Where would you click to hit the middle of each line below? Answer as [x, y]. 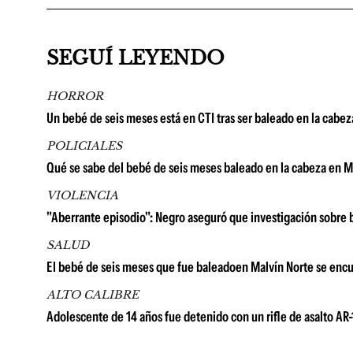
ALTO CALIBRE [93, 295]
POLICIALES [84, 146]
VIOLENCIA [82, 195]
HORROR [75, 96]
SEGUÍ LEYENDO [136, 58]
